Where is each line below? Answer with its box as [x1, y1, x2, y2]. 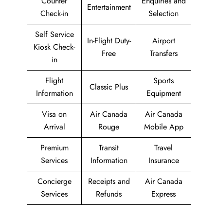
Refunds [96, 188, 122, 200]
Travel [154, 142, 173, 154]
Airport [152, 35, 175, 47]
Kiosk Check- [34, 41, 75, 53]
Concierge [37, 176, 72, 187]
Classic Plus [90, 81, 128, 93]
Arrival [43, 121, 65, 133]
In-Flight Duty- [87, 35, 131, 47]
